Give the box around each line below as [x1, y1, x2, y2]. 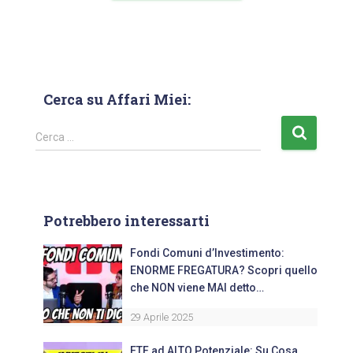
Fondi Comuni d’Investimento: [130, 247, 284, 259]
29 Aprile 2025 [130, 311, 193, 323]
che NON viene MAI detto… [130, 281, 264, 294]
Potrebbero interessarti [43, 211, 210, 230]
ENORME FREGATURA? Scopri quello [130, 264, 318, 277]
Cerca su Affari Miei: [43, 90, 191, 109]
